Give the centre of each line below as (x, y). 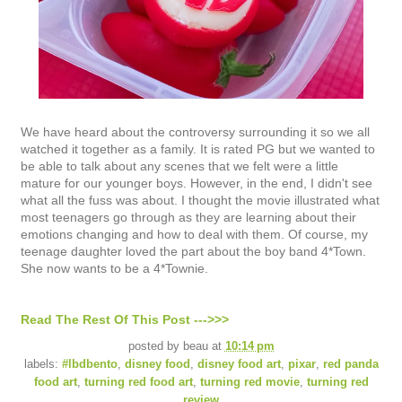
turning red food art (138, 383)
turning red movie (249, 383)
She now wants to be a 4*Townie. (116, 269)
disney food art (239, 365)
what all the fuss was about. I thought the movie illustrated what (200, 201)
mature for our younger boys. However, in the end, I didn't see (197, 184)
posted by (155, 347)
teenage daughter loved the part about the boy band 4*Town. (193, 252)
